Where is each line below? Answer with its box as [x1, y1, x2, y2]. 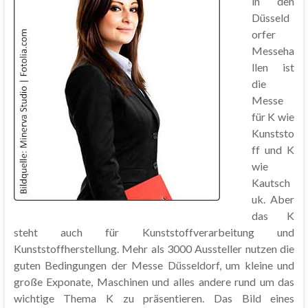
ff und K [251, 143, 295, 156]
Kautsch [251, 176, 290, 189]
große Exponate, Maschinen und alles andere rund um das [13, 275, 295, 288]
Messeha [251, 44, 294, 57]
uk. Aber [251, 192, 295, 206]
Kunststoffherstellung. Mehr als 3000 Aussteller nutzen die [13, 242, 295, 255]
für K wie [251, 110, 295, 123]
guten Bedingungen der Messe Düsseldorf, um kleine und [13, 258, 295, 272]
